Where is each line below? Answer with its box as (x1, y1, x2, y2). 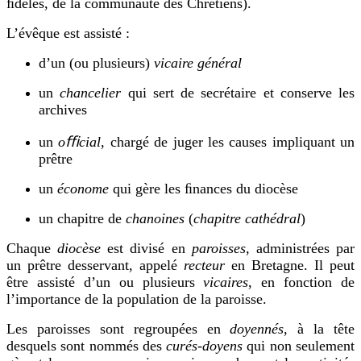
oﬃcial (58, 133, 102, 150)
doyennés (230, 320, 284, 337)
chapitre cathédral (193, 210, 301, 226)
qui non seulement (243, 337, 355, 354)
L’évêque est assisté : (6, 24, 130, 41)
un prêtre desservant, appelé (6, 256, 184, 273)
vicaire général (154, 54, 242, 71)
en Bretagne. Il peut (225, 256, 355, 273)
